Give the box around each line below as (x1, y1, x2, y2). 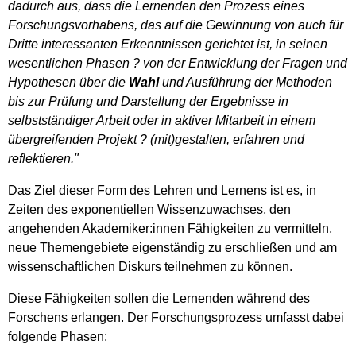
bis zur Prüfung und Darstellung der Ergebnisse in (8, 94, 288, 108)
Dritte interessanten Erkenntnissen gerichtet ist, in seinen (8, 37, 327, 51)
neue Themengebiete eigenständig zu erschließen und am (8, 240, 337, 254)
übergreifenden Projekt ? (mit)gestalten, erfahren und (8, 132, 304, 146)
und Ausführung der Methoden (159, 75, 332, 89)
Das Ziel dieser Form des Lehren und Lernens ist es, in (8, 183, 316, 197)
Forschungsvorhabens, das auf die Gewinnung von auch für (8, 17, 343, 32)
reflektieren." (8, 151, 79, 165)
